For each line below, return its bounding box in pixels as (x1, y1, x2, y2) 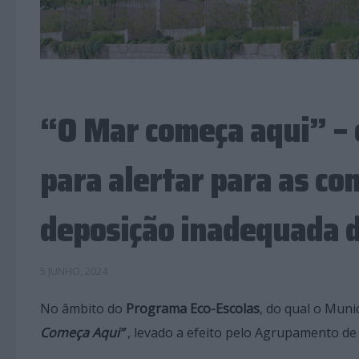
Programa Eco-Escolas (126, 299, 260, 317)
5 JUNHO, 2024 (40, 264, 107, 278)
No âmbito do (40, 299, 126, 317)
